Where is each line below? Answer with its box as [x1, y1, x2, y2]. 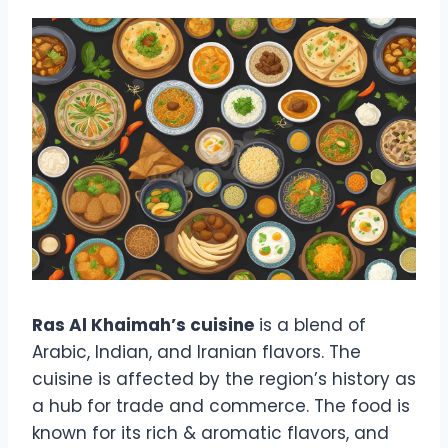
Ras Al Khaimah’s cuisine [32, 313, 254, 338]
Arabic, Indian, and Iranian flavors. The [32, 340, 361, 365]
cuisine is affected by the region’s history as [32, 367, 416, 392]
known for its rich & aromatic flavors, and [32, 421, 389, 446]
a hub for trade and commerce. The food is [32, 394, 410, 419]
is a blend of [254, 313, 366, 338]
